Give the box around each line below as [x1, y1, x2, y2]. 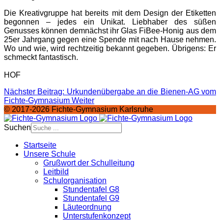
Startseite [24, 141, 56, 150]
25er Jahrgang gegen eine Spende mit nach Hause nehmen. [4, 35, 216, 44]
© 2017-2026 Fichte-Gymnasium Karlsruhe [4, 105, 153, 114]
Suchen [4, 123, 31, 132]
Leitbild [43, 167, 69, 176]
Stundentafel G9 [63, 194, 119, 203]
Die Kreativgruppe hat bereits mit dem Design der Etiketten [4, 9, 216, 18]
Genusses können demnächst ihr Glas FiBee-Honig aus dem [4, 27, 216, 35]
